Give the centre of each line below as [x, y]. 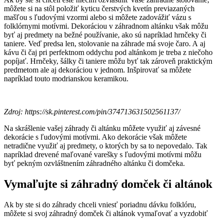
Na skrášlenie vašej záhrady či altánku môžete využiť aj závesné [102, 128]
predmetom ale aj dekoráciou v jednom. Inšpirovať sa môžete [98, 70]
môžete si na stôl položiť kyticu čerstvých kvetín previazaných [99, 9]
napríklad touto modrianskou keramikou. [66, 79]
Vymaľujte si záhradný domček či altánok [108, 184]
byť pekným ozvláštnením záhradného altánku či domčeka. [94, 163]
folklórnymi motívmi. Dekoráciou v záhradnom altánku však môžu [106, 26]
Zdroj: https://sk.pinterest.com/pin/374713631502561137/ [92, 112]
